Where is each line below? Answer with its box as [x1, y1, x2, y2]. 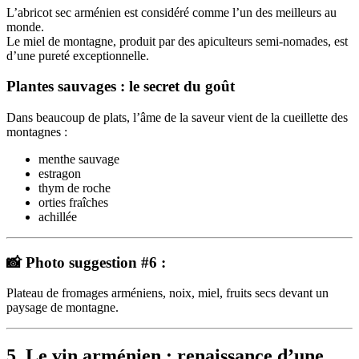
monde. [6, 19, 44, 34]
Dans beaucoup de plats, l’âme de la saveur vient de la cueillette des [6, 110, 348, 124]
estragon [38, 166, 81, 180]
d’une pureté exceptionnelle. [6, 48, 149, 63]
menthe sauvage [38, 151, 119, 166]
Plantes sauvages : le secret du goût [6, 78, 235, 95]
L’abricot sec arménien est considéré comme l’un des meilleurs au [6, 5, 337, 19]
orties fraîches [38, 195, 108, 209]
